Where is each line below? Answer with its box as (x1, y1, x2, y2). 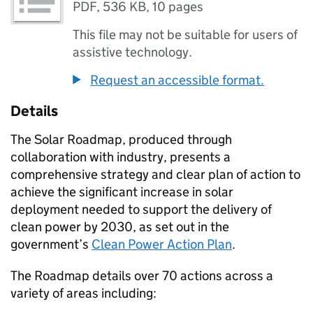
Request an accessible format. (90, 71, 265, 88)
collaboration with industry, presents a (10, 148, 231, 165)
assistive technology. (73, 43, 193, 60)
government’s (10, 235, 92, 252)
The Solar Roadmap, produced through (10, 131, 232, 147)
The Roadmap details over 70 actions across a (10, 267, 273, 284)
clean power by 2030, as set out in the (10, 218, 229, 235)
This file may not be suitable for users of (73, 26, 298, 43)
